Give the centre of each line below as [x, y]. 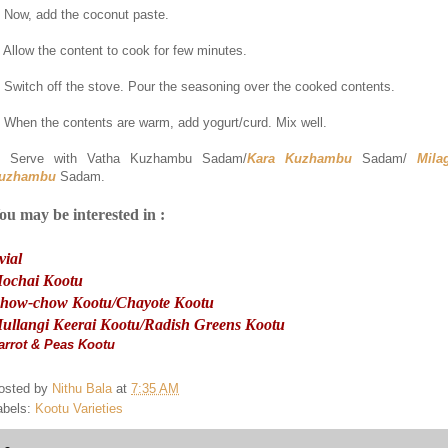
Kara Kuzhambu [304, 158]
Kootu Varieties [79, 408]
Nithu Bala [82, 388]
